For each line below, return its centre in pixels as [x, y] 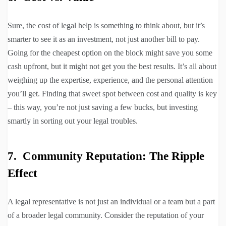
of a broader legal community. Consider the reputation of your [106, 215]
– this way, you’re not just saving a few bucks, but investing [103, 107]
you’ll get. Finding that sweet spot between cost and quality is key [112, 94]
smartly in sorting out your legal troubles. [73, 121]
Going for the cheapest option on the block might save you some [110, 53]
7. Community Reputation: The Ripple [106, 156]
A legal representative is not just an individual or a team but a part [111, 202]
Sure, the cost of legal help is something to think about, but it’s [106, 26]
